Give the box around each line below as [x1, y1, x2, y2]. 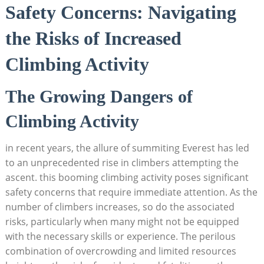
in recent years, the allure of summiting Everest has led [5, 141, 249, 154]
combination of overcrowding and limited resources [5, 244, 236, 258]
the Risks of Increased [5, 27, 181, 49]
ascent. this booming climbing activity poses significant [5, 170, 249, 184]
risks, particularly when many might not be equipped [5, 214, 239, 228]
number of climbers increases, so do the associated [5, 200, 235, 213]
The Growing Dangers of [5, 86, 193, 106]
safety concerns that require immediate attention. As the [5, 185, 258, 199]
